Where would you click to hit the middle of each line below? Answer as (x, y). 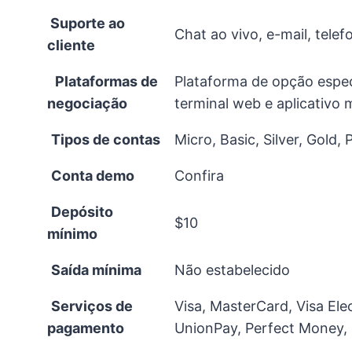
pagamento (86, 328)
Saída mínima (96, 269)
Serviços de (92, 306)
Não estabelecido (232, 269)
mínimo (72, 233)
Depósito (82, 211)
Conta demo (93, 175)
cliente (71, 45)
